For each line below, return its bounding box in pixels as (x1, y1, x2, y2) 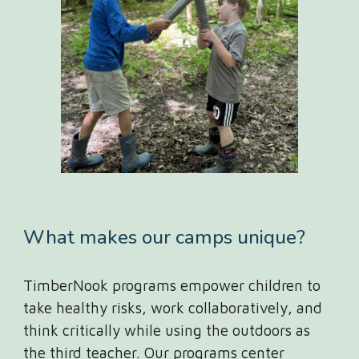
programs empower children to (108, 276, 321, 294)
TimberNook (23, 276, 109, 294)
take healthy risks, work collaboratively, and (23, 299, 323, 317)
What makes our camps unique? (23, 224, 306, 250)
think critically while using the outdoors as (23, 321, 311, 339)
